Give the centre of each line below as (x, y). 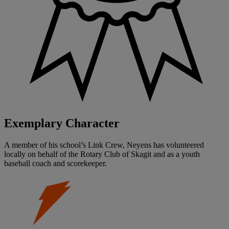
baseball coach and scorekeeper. (55, 164)
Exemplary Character (62, 123)
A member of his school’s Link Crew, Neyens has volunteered (104, 145)
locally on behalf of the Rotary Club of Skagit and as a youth (102, 154)
